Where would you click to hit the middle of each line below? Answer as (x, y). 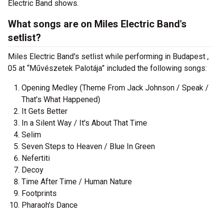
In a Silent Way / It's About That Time (84, 123)
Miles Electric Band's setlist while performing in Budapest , (108, 56)
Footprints (39, 193)
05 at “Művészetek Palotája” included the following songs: (107, 68)
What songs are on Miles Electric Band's (97, 24)
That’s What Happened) (61, 99)
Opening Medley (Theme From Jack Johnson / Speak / (115, 88)
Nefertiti (36, 158)
